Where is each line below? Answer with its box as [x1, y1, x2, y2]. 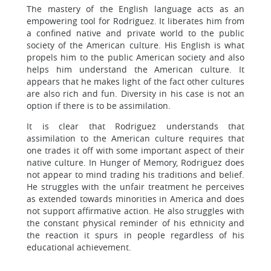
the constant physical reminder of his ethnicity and [27, 217, 244, 229]
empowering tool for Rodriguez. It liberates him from [27, 15, 244, 27]
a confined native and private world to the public [27, 27, 244, 39]
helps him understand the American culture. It [27, 64, 244, 75]
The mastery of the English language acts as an [27, 3, 244, 15]
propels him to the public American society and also [27, 51, 244, 63]
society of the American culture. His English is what [27, 39, 244, 51]
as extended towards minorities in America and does [27, 193, 244, 204]
